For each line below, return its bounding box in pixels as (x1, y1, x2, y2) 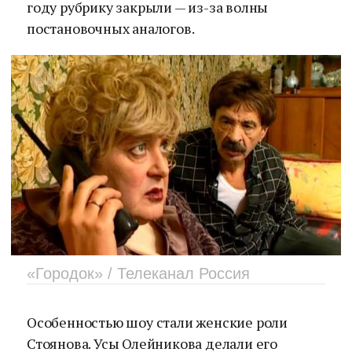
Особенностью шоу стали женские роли (27, 313, 288, 332)
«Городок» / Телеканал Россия (27, 265, 250, 282)
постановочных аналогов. (27, 19, 195, 38)
